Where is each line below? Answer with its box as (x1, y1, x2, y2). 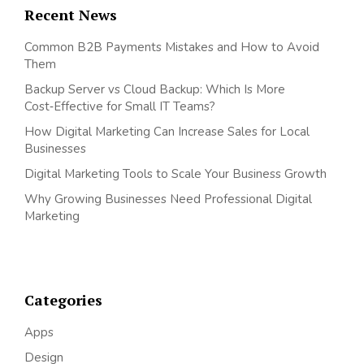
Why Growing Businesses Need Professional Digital (24, 191, 312, 208)
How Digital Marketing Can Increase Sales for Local (24, 123, 310, 141)
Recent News (24, 5, 117, 25)
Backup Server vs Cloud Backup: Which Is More (24, 81, 285, 98)
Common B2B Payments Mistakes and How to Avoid (24, 39, 319, 56)
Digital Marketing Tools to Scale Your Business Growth (24, 166, 327, 183)
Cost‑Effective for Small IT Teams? (24, 98, 215, 115)
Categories (24, 289, 102, 310)
